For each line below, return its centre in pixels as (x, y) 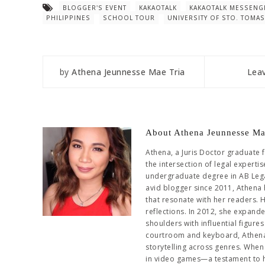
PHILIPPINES (68, 18)
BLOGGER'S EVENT (95, 8)
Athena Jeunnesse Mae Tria (128, 72)
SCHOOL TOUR (129, 18)
